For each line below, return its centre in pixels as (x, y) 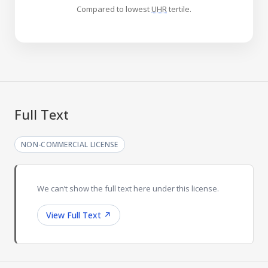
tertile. (179, 9)
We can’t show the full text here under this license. (128, 189)
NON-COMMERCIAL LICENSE (70, 145)
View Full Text (74, 215)
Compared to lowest (114, 9)
